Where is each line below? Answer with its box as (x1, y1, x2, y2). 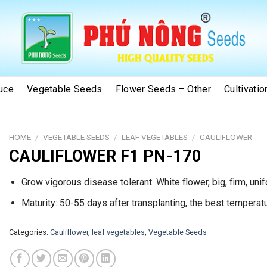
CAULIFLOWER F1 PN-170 (8, 146, 201, 166)
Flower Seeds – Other (115, 83, 212, 95)
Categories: (8, 227, 50, 237)
